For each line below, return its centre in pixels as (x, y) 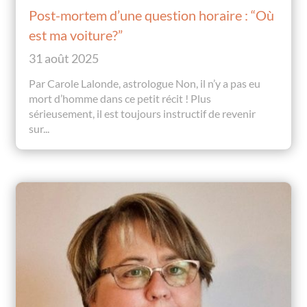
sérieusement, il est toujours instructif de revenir (143, 114)
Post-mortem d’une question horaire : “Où (152, 15)
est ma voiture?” (76, 35)
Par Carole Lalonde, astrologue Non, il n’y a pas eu (145, 84)
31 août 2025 (64, 59)
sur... (39, 129)
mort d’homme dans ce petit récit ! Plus (120, 99)
